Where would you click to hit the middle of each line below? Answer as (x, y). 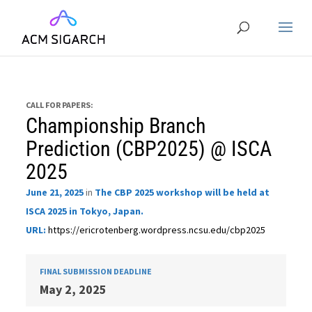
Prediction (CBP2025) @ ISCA (149, 149)
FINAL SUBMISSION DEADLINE (96, 271)
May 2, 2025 (73, 289)
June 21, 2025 (55, 192)
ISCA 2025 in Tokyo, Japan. (85, 211)
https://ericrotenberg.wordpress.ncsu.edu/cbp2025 (157, 230)
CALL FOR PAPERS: (60, 105)
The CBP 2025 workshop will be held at (182, 192)
